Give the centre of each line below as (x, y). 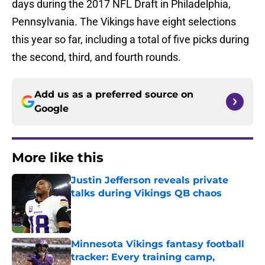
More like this (58, 158)
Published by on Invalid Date (122, 205)
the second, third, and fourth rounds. (96, 57)
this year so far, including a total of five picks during (130, 40)
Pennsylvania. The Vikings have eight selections (124, 22)
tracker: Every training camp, (143, 257)
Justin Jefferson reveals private (150, 180)
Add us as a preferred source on (114, 95)
